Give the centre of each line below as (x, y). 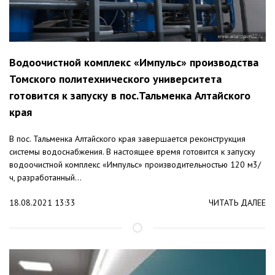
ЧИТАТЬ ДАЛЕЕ (237, 202)
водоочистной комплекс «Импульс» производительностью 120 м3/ (135, 164)
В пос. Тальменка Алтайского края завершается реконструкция (127, 138)
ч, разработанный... (45, 177)
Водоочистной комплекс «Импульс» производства (134, 62)
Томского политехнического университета (115, 79)
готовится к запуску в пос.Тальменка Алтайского (130, 95)
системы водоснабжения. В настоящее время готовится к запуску (132, 151)
